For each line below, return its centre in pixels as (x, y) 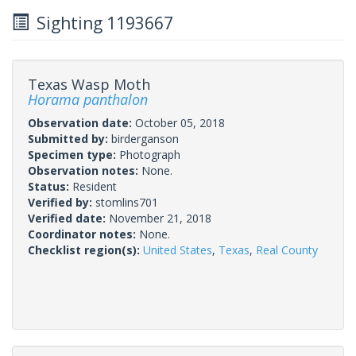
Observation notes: (85, 170)
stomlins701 (127, 202)
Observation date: (81, 122)
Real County (287, 250)
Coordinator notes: (83, 234)
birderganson (145, 138)
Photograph (150, 154)
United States (178, 250)
